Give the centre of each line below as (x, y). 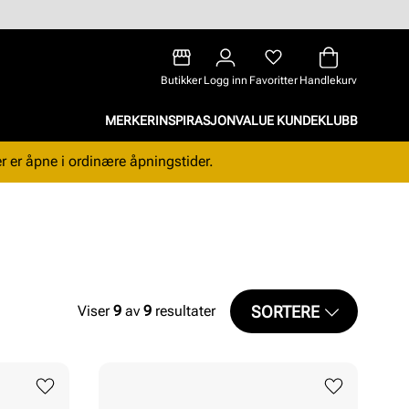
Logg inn (225, 80)
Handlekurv (328, 80)
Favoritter (273, 80)
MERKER (130, 120)
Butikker (181, 80)
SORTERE (285, 311)
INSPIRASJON (195, 120)
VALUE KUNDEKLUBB (297, 120)
